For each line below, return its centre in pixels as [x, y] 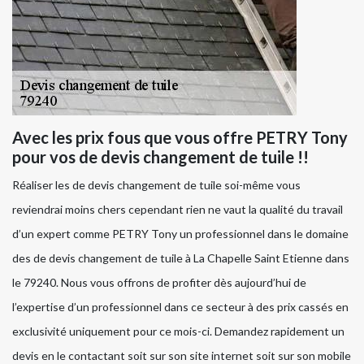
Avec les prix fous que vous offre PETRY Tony [180, 138]
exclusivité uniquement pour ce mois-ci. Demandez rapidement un [178, 331]
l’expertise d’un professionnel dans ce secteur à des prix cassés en [180, 307]
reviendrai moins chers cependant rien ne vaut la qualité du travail [178, 210]
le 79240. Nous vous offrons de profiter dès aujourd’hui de [159, 283]
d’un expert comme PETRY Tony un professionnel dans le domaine [180, 234]
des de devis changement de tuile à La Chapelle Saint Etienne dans [181, 258]
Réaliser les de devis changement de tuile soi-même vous [156, 185]
